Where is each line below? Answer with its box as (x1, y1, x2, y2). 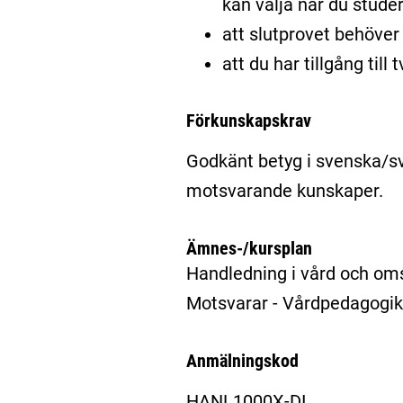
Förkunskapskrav (185, 110, 311, 132)
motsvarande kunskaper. (185, 180, 383, 202)
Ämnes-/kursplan (185, 237, 312, 259)
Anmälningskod (185, 349, 299, 372)
